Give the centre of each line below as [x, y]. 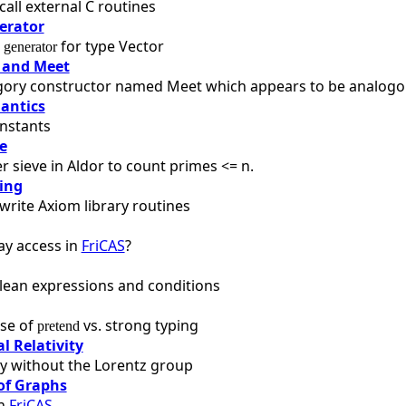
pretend [58, 325]
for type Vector [110, 46]
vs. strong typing [139, 325]
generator [30, 46]
